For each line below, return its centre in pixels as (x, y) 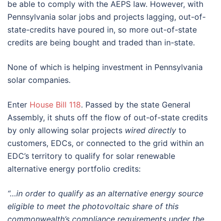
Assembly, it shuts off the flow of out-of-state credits (108, 117)
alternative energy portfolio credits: (74, 168)
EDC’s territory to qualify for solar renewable (91, 156)
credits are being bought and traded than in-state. (101, 42)
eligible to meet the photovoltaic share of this (93, 206)
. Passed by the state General (136, 104)
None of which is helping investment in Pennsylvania (105, 67)
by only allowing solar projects (66, 130)
